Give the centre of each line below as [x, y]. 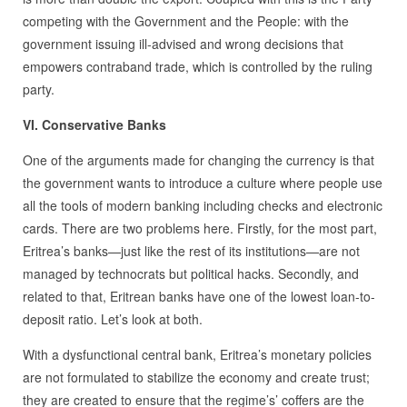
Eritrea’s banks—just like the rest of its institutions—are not [191, 251]
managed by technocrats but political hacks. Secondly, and [190, 274]
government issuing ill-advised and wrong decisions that [183, 44]
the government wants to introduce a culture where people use [202, 183]
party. [38, 89]
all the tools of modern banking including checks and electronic [202, 206]
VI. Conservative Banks [94, 125]
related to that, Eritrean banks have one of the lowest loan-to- [199, 297]
